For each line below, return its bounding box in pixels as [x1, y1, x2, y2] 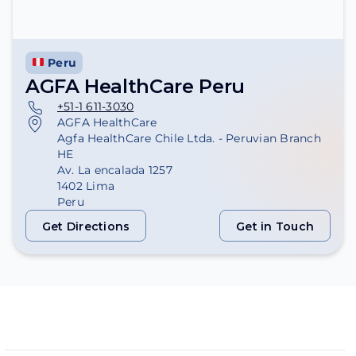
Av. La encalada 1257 [57, 163, 172, 177]
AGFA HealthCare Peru [25, 75, 245, 98]
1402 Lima [57, 179, 115, 193]
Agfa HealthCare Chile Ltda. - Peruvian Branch [57, 131, 321, 145]
